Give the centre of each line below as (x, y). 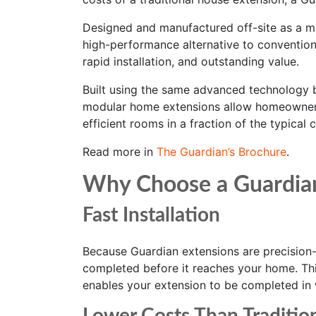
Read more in (120, 152)
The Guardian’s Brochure (221, 152)
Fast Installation (151, 215)
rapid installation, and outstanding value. (191, 61)
